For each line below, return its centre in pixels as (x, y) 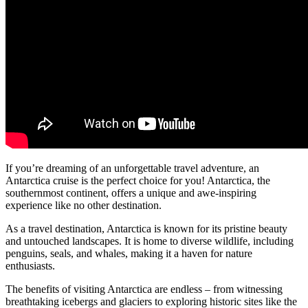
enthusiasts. (30, 265)
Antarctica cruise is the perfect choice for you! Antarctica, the (138, 180)
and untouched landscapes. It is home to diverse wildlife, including (150, 241)
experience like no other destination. (84, 205)
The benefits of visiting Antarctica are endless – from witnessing (144, 289)
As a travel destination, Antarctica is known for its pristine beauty (146, 228)
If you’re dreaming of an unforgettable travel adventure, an (132, 168)
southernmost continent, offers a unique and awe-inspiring (131, 192)
